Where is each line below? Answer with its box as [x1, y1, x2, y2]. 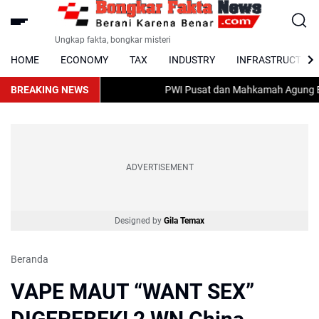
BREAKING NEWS [11, 83, 89, 95]
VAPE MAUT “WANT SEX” [11, 279, 254, 304]
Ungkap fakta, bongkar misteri [54, 35, 171, 45]
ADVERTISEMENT [125, 162, 194, 172]
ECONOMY [61, 53, 108, 66]
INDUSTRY [169, 53, 215, 66]
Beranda [11, 253, 48, 265]
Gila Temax [164, 216, 204, 226]
